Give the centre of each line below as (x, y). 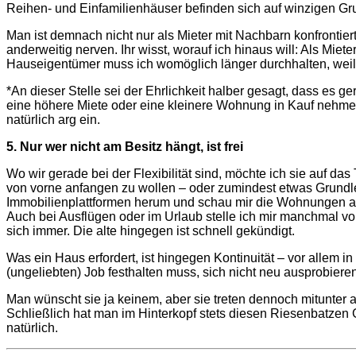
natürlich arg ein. (53, 119)
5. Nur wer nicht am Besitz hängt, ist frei (125, 146)
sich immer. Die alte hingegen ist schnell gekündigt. (151, 230)
